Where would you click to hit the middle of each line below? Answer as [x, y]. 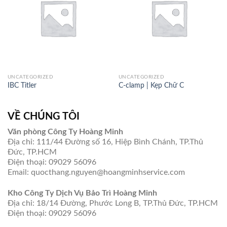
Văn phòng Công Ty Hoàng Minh [65, 132]
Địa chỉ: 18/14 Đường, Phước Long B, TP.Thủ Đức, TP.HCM [113, 203]
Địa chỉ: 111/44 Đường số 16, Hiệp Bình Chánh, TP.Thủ [105, 142]
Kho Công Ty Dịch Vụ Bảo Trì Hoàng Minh [82, 193]
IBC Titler [22, 86]
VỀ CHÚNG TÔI [44, 117]
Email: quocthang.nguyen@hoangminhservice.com [96, 173]
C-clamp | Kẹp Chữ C [151, 86]
